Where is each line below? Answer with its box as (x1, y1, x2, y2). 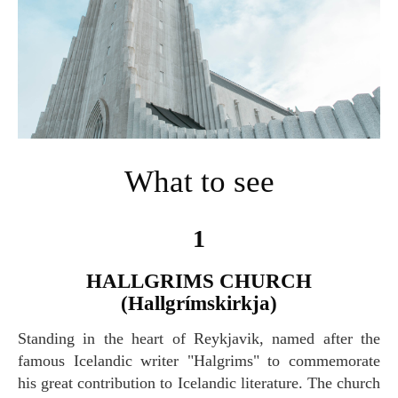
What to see (153, 163, 275, 199)
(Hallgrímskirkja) (121, 291, 277, 314)
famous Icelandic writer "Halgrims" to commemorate (18, 351, 380, 370)
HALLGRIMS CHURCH (86, 269, 102, 292)
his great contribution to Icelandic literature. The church (18, 373, 380, 392)
